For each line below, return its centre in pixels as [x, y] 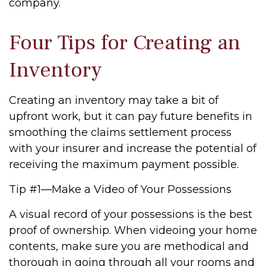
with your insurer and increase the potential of [133, 148]
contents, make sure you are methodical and [129, 246]
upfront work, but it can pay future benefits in [131, 116]
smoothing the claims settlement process [120, 132]
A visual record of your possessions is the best [131, 214]
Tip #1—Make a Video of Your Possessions [120, 189]
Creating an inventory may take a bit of [114, 100]
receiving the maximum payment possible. [124, 164]
